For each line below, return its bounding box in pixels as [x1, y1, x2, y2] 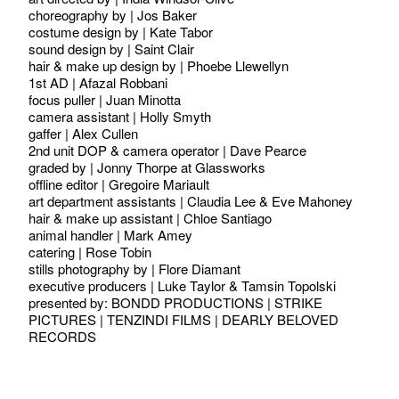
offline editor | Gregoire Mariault [28, 175, 209, 193]
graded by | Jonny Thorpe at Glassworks [28, 158, 265, 176]
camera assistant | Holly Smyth [28, 107, 211, 126]
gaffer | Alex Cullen [28, 124, 138, 142]
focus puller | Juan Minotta [28, 90, 181, 109]
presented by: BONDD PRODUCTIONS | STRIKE [28, 293, 322, 312]
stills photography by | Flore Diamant [28, 259, 240, 278]
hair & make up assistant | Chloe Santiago [28, 208, 272, 227]
